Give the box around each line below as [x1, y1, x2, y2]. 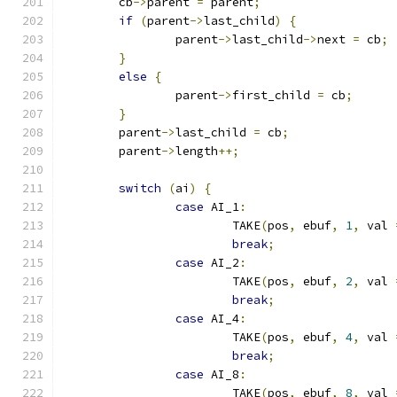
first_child [232, 88, 317, 103]
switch [119, 181, 161, 196]
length [175, 144, 218, 159]
